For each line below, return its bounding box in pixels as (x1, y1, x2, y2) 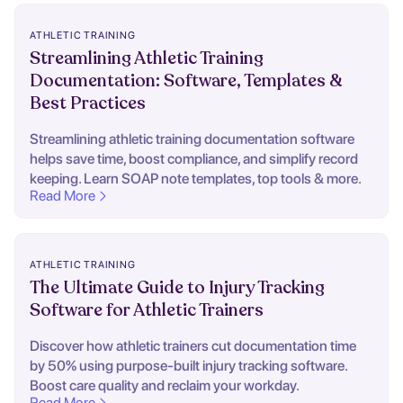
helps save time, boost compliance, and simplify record (30, 150, 358, 168)
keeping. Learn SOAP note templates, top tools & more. (30, 170, 362, 188)
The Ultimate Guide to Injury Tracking (30, 276, 325, 300)
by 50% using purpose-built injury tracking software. (30, 357, 347, 375)
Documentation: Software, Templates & (30, 69, 342, 94)
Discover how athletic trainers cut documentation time (30, 337, 356, 355)
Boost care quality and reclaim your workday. (30, 377, 300, 395)
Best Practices (30, 92, 146, 116)
